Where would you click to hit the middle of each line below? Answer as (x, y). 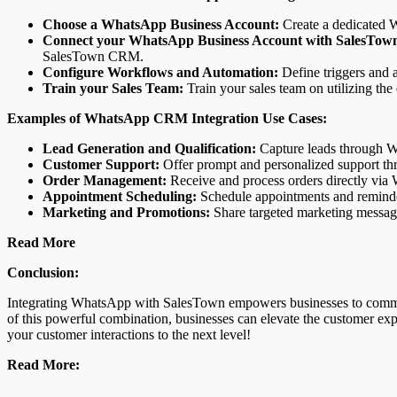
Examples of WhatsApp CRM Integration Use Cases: (167, 118)
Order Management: (105, 180)
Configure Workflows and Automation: (160, 72)
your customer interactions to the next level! (129, 334)
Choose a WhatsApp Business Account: (161, 24)
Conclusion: (43, 272)
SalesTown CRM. (93, 56)
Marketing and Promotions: (126, 212)
